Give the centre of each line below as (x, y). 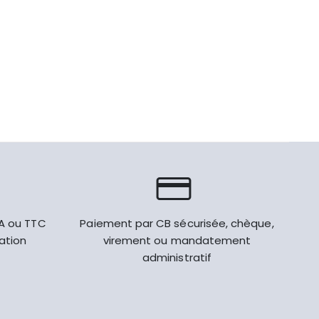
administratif (177, 257)
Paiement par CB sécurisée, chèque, (177, 223)
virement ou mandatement (177, 240)
